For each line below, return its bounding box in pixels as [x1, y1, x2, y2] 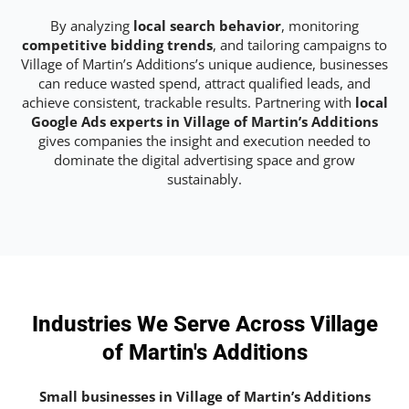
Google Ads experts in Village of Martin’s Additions [31, 111, 378, 131]
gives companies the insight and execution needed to [38, 131, 371, 150]
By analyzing [50, 16, 133, 35]
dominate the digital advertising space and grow [54, 150, 355, 169]
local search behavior [133, 16, 281, 35]
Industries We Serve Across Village [31, 311, 378, 338]
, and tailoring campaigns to [213, 35, 387, 54]
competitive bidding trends [22, 35, 213, 54]
